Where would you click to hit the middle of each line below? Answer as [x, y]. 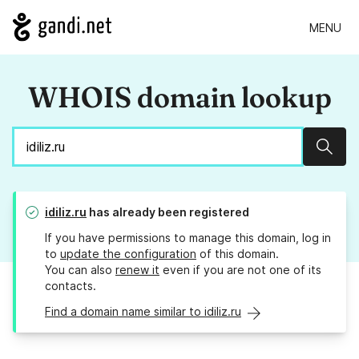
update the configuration [128, 254]
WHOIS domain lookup [179, 97]
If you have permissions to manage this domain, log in [188, 238]
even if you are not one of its [240, 270]
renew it [137, 270]
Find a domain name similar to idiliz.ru [143, 312]
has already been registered [168, 212]
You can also [80, 270]
